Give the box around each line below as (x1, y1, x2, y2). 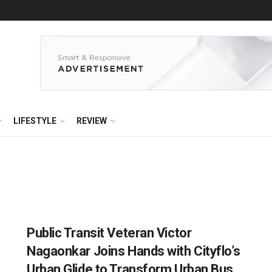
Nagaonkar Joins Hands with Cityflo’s (27, 243, 240, 259)
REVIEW (76, 116, 107, 126)
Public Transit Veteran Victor (27, 225, 192, 240)
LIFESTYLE (13, 116, 56, 126)
